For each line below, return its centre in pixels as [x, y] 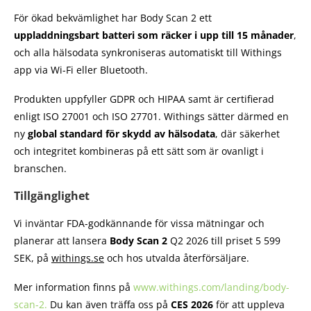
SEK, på [33, 258]
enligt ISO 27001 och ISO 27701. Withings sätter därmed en [151, 117]
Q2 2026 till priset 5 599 [225, 241]
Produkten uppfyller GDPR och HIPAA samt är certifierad [144, 99]
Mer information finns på [74, 287]
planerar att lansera [62, 241]
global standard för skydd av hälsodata [121, 134]
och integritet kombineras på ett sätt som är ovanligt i [139, 151]
